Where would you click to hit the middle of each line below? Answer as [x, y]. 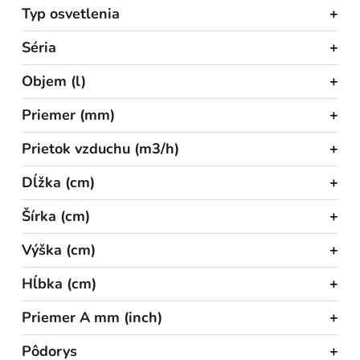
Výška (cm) [59, 250]
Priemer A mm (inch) [92, 317]
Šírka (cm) [56, 216]
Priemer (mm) [68, 115]
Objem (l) [54, 81]
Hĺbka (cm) [59, 283]
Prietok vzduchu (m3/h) [100, 148]
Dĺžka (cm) [58, 182]
